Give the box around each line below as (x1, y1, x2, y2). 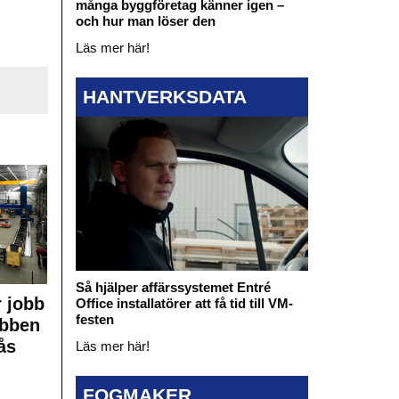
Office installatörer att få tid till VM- (75, 296, 293, 312)
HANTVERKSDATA (82, 85, 247, 107)
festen (75, 312, 114, 328)
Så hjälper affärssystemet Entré (75, 280, 271, 296)
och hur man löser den (75, 13, 216, 29)
